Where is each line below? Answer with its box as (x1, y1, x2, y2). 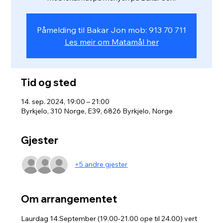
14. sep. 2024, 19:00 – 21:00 (21, 97, 110, 106)
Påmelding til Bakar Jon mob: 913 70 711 (37, 24, 186, 35)
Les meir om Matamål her (64, 36, 159, 47)
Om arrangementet (21, 192, 117, 205)
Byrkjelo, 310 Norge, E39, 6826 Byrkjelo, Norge (21, 106, 173, 115)
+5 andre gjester (75, 160, 128, 169)
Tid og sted (21, 76, 77, 89)
